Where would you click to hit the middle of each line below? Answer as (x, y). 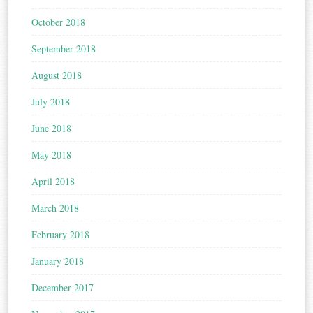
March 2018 (56, 208)
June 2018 (52, 129)
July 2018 (51, 102)
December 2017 (63, 288)
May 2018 (52, 155)
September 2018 (64, 49)
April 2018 (53, 182)
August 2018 (57, 75)
